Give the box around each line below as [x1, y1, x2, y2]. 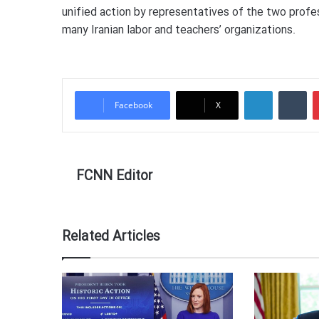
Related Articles [62, 226, 160, 249]
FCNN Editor [76, 166, 153, 188]
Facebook [115, 99, 152, 112]
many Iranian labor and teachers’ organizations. [62, 21, 296, 40]
